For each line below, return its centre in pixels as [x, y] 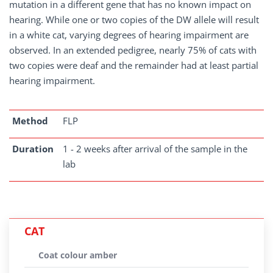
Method [30, 121]
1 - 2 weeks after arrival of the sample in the [155, 149]
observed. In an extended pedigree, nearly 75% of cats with [133, 50]
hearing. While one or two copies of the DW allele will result [134, 19]
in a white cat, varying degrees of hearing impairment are [129, 35]
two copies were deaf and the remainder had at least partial [134, 65]
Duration [33, 149]
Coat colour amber [78, 255]
